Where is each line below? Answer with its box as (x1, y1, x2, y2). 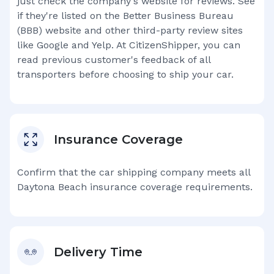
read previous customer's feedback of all (17, 54, 210, 65)
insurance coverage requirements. (87, 181, 253, 193)
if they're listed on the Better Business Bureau (17, 10, 234, 21)
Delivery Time (54, 245, 143, 259)
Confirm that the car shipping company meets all (17, 166, 250, 178)
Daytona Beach (17, 181, 87, 193)
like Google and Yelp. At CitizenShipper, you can (17, 39, 240, 51)
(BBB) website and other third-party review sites (17, 24, 243, 36)
